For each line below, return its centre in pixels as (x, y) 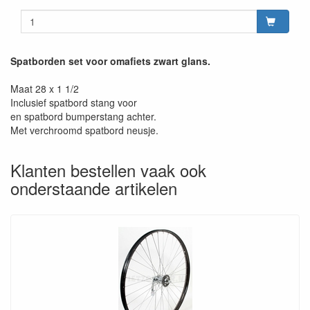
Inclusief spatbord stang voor (74, 102)
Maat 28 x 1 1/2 (45, 88)
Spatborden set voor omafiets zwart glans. (110, 61)
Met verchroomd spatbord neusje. (84, 130)
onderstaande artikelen (94, 188)
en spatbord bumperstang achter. (83, 116)
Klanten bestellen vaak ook (108, 170)
